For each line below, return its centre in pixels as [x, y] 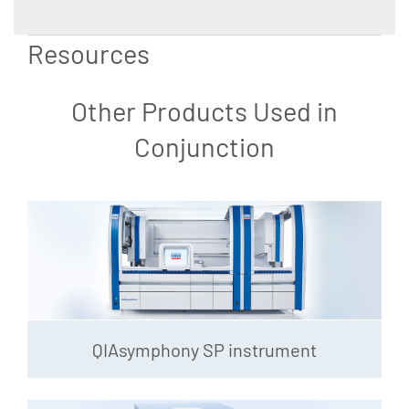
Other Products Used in [204, 110]
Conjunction [204, 146]
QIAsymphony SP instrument [204, 349]
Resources [89, 53]
